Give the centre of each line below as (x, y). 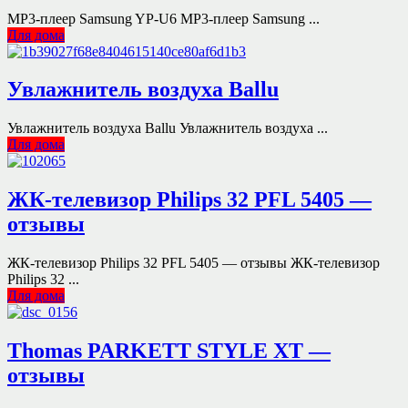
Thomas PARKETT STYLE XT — (169, 351)
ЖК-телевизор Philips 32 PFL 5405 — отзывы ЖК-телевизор (194, 263)
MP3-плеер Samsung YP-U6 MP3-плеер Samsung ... (163, 18)
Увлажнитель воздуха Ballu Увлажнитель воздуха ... (168, 128)
